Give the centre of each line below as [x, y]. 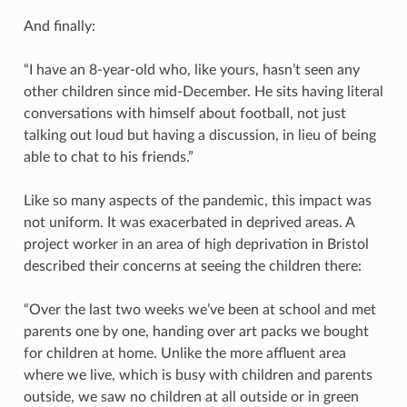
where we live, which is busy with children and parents [198, 375]
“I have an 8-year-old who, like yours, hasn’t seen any [191, 69]
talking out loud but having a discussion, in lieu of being [199, 135]
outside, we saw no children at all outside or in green [191, 397]
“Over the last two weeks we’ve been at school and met [199, 309]
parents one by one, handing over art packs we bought [196, 331]
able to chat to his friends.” [108, 157]
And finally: [59, 26]
